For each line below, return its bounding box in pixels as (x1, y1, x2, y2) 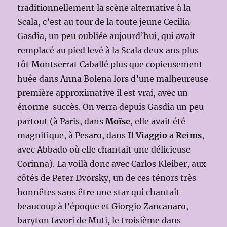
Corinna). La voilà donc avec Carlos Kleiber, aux (17, 158, 207, 169)
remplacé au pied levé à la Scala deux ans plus (17, 45, 199, 55)
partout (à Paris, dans (17, 116, 106, 126)
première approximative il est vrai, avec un (17, 87, 188, 98)
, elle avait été (130, 116, 186, 126)
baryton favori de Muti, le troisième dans (17, 215, 181, 225)
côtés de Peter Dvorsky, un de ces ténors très (17, 172, 197, 183)
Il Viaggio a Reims (128, 130, 202, 140)
